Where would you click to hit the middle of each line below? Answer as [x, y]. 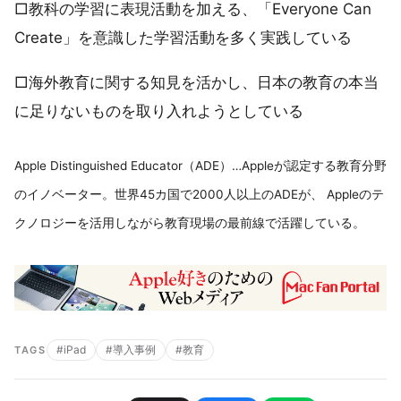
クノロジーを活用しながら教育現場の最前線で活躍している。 [190, 222]
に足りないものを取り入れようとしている [159, 111]
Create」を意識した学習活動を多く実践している [183, 38]
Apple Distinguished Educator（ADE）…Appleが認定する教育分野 [200, 165]
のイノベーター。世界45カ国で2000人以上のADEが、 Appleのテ [199, 194]
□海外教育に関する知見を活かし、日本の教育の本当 [196, 82]
